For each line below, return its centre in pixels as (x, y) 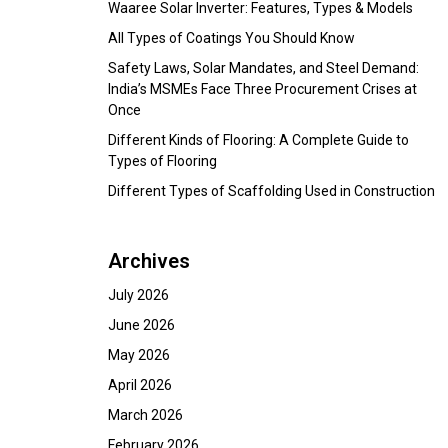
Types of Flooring (162, 161)
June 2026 (141, 325)
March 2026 (145, 415)
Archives (149, 261)
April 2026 (140, 385)
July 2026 (138, 295)
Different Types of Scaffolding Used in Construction (271, 191)
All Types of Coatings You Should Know (231, 38)
